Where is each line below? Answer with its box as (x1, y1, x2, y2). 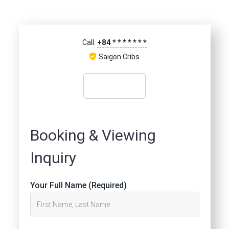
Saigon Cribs (97, 53, 140, 61)
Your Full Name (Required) (30, 180, 127, 191)
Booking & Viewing (30, 126, 156, 145)
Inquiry (30, 149, 76, 167)
